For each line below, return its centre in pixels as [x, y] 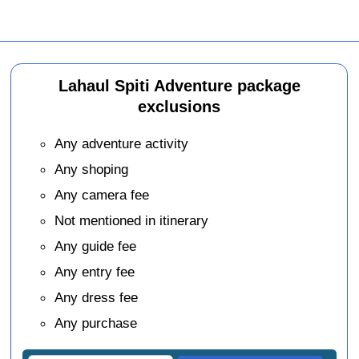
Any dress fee [97, 298]
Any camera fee [102, 195]
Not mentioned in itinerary [132, 221]
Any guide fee [96, 246]
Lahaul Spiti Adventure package [179, 85]
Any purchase [96, 323]
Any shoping [92, 169]
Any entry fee [95, 272]
